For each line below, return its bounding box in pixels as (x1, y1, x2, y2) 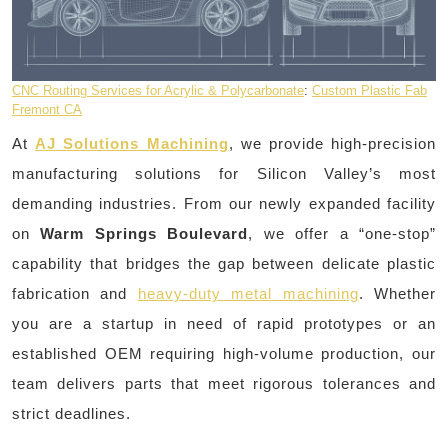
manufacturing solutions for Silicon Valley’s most (12, 164, 436, 182)
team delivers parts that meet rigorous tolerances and (12, 374, 436, 392)
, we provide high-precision (228, 134, 437, 152)
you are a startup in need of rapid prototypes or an (12, 314, 436, 332)
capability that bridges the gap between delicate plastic (12, 254, 436, 272)
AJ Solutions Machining (35, 134, 229, 152)
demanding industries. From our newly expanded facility (12, 194, 436, 212)
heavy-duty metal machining (137, 284, 359, 302)
